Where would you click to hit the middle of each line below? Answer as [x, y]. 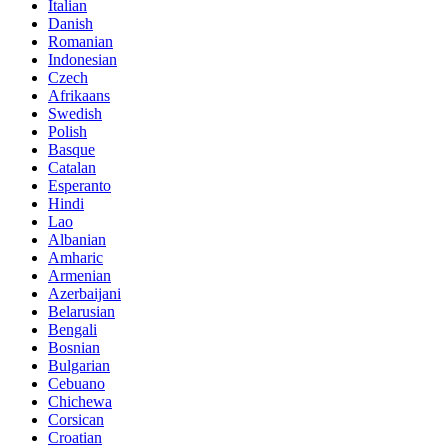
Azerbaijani [84, 293]
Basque [71, 149]
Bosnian [74, 347]
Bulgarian [79, 365]
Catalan [72, 167]
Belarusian [81, 311]
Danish [70, 23]
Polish [67, 131]
